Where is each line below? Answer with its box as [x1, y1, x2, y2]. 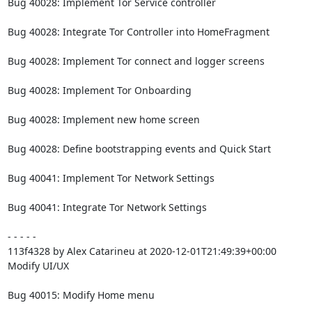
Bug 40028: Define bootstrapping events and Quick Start [7, 142, 271, 155]
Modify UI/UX [7, 259, 69, 272]
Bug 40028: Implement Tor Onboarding [7, 84, 192, 97]
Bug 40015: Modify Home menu [7, 288, 155, 302]
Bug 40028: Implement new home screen [7, 113, 200, 126]
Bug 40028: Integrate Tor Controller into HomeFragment [7, 25, 270, 38]
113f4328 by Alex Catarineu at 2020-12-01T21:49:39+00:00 [7, 244, 276, 258]
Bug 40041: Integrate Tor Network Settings [7, 201, 207, 214]
